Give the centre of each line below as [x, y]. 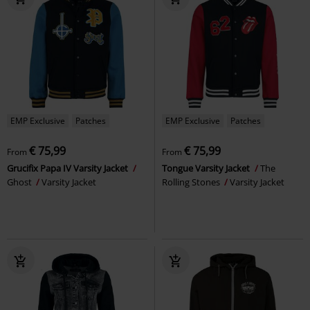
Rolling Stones [192, 182]
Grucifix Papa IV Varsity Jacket [69, 168]
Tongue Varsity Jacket [207, 168]
